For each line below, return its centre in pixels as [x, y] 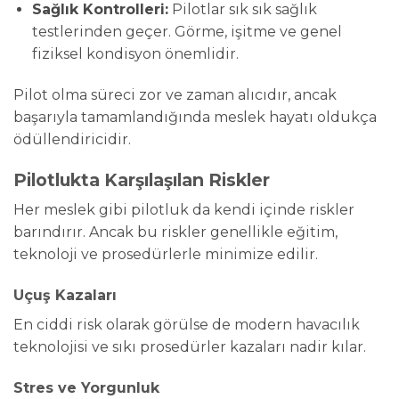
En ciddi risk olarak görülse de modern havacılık [187, 325]
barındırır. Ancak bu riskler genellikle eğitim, [175, 232]
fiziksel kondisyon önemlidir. [135, 54]
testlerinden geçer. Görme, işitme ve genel [187, 32]
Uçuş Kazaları [65, 296]
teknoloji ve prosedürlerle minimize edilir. [166, 255]
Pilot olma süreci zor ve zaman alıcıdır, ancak [175, 94]
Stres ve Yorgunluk [86, 387]
